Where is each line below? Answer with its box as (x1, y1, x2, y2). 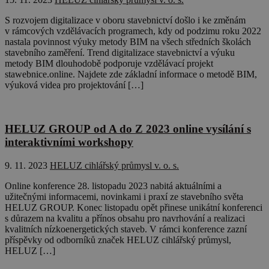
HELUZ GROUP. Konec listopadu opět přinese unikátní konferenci (5, 202, 262, 213)
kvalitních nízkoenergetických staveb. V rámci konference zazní (5, 223, 247, 234)
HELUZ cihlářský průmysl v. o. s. (50, 160, 179, 171)
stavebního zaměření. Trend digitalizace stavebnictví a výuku (5, 47, 235, 58)
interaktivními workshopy (5, 136, 133, 149)
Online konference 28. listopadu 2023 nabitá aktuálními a (5, 180, 222, 191)
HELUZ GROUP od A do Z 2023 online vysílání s (5, 122, 251, 136)
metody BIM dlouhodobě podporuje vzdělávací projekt (5, 58, 213, 69)
